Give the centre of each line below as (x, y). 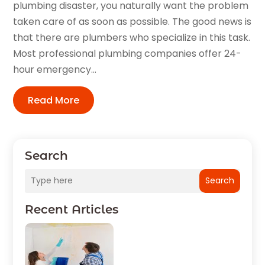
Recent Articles (72, 209)
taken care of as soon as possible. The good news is (132, 21)
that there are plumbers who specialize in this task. (132, 37)
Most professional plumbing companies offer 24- (127, 53)
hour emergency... (55, 69)
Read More (54, 100)
